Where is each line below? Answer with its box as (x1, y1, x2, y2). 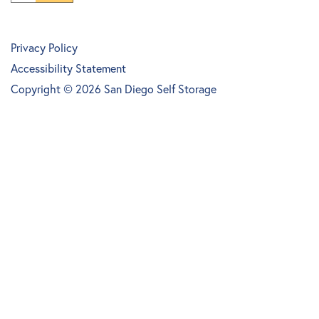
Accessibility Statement (11, 61, 126, 75)
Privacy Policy (11, 40, 78, 55)
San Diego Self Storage (104, 81, 216, 96)
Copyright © (11, 81, 75, 96)
